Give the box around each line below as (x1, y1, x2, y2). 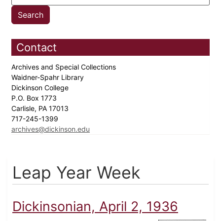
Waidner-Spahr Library (11, 73, 86, 82)
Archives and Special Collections (11, 63, 118, 72)
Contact (16, 41, 57, 54)
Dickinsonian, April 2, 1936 (12, 198, 178, 215)
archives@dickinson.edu (11, 125, 90, 134)
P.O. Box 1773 (11, 94, 59, 103)
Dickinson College (11, 83, 71, 92)
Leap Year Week (12, 162, 141, 183)
